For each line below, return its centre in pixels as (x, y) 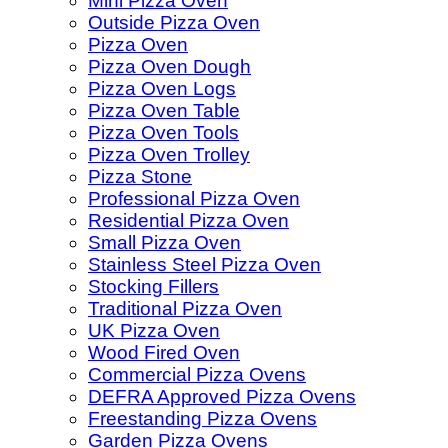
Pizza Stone (140, 176)
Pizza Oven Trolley (169, 154)
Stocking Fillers (153, 286)
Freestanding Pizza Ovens (202, 418)
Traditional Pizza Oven (185, 308)
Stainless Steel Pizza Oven (204, 264)
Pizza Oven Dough (169, 66)
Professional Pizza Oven (194, 198)
